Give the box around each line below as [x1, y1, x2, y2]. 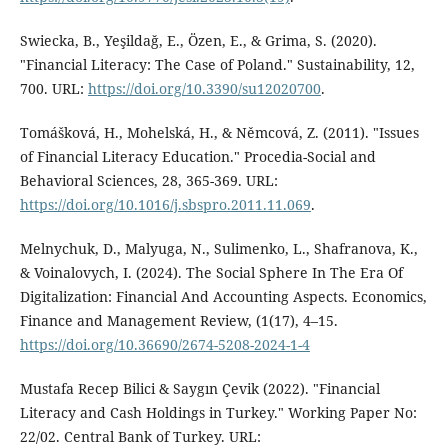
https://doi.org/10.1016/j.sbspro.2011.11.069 [19, 195, 311, 215]
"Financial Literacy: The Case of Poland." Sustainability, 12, [19, 55, 415, 75]
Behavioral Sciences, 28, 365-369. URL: [19, 171, 278, 191]
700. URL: [19, 79, 88, 99]
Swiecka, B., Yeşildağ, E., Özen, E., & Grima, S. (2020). [19, 31, 377, 51]
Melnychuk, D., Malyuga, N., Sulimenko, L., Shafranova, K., [19, 239, 418, 259]
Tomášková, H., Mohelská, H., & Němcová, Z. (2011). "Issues [19, 123, 419, 143]
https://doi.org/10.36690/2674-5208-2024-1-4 [19, 335, 310, 355]
